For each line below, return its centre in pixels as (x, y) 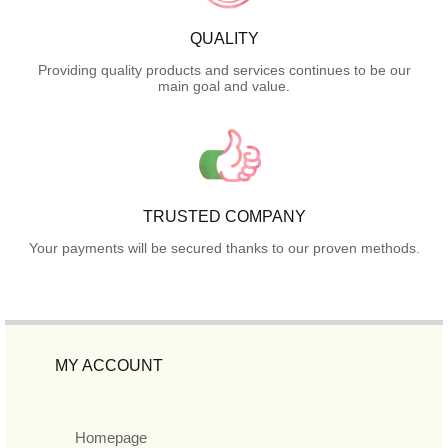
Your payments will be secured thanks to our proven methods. (224, 247)
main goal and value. (224, 85)
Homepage (111, 437)
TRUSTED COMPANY (224, 216)
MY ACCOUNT (109, 365)
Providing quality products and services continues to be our (224, 69)
